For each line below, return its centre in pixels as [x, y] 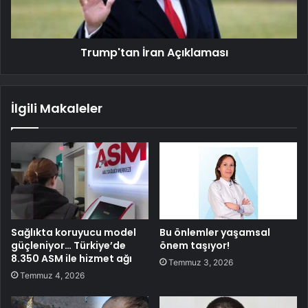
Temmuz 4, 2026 [52, 276]
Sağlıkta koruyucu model [74, 233]
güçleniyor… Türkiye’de [68, 246]
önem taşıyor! [195, 246]
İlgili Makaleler [57, 108]
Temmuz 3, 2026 [201, 263]
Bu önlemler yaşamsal [215, 233]
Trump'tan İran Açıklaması [154, 52]
